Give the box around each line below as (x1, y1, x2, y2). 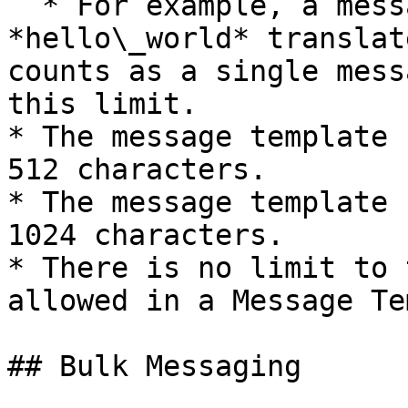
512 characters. (7, 153, 267, 186)
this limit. (7, 87, 198, 120)
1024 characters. (7, 219, 284, 251)
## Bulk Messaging (7, 350, 301, 382)
